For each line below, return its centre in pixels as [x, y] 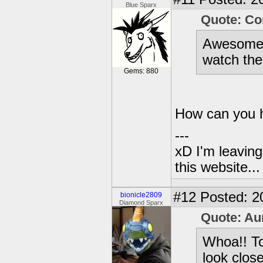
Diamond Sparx [141, 203]
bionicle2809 [141, 195]
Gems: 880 [141, 71]
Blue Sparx [141, 5]
